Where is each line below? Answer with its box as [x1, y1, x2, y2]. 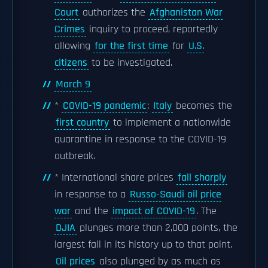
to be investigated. [89, 56, 172, 69]
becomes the [173, 99, 232, 112]
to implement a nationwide [110, 116, 231, 129]
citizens [54, 56, 87, 69]
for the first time [95, 39, 168, 53]
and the [72, 205, 111, 218]
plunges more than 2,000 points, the [77, 221, 237, 234]
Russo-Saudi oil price [130, 188, 221, 201]
